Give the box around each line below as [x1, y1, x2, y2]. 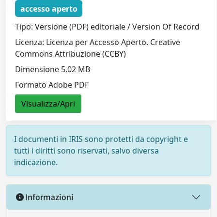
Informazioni [24, 192, 74, 202]
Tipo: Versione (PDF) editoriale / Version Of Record [15, 21, 200, 32]
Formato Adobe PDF [15, 79, 89, 91]
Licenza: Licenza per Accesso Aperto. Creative [15, 37, 181, 48]
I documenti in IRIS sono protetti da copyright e [14, 134, 188, 144]
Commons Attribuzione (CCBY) [15, 48, 126, 60]
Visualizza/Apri [21, 98, 76, 109]
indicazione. [14, 157, 58, 168]
